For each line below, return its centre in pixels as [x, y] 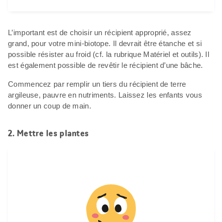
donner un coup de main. [50, 106]
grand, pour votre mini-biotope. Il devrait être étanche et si [105, 44]
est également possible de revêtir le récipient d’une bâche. [106, 65]
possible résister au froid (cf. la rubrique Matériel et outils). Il [109, 55]
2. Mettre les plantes [49, 134]
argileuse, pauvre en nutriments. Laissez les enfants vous [105, 95]
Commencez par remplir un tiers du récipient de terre [97, 84]
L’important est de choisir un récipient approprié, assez [100, 33]
